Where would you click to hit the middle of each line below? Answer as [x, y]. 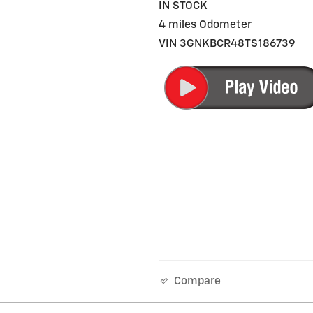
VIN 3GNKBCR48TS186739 [227, 43]
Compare [198, 282]
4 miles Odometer [205, 24]
